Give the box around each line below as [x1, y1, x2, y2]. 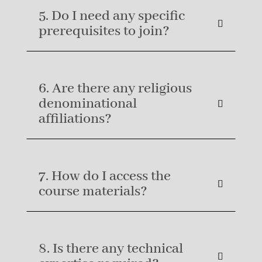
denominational [38, 95, 137, 113]
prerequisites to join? [38, 22, 170, 41]
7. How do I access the [38, 167, 171, 186]
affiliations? [38, 110, 112, 129]
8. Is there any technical [38, 240, 183, 258]
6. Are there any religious [38, 80, 192, 98]
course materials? [38, 182, 147, 201]
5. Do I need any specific [38, 7, 185, 26]
